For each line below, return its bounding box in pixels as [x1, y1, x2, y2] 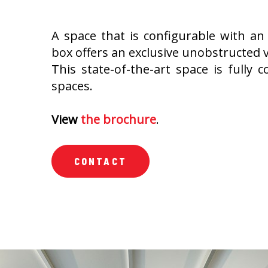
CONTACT [74, 156, 127, 167]
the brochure [80, 111, 156, 127]
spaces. [51, 78, 93, 94]
